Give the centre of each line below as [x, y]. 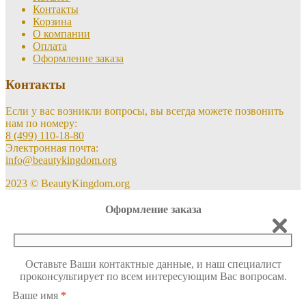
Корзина [52, 21]
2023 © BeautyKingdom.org [68, 184]
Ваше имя [35, 295]
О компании [61, 33]
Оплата [50, 46]
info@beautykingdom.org [61, 161]
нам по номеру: [41, 124]
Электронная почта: [52, 148]
